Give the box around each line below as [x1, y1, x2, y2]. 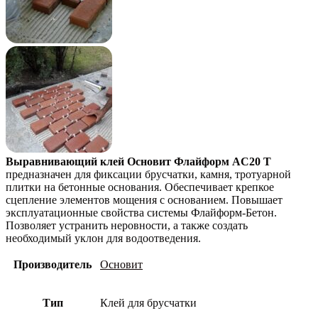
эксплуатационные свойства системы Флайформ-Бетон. [6, 206, 277, 219]
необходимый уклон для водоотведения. [6, 231, 201, 244]
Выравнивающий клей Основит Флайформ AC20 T [6, 155, 271, 168]
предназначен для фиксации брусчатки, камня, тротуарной [6, 168, 291, 180]
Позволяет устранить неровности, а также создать [6, 219, 248, 231]
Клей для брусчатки [100, 296, 197, 309]
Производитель [13, 258, 92, 270]
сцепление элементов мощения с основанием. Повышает [6, 193, 283, 206]
